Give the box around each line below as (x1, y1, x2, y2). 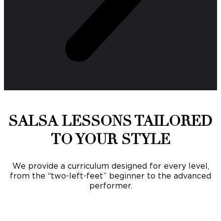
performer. (89, 180, 132, 190)
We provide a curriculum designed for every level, (12, 160, 209, 171)
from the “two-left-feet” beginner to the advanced (10, 170, 211, 181)
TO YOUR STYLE (51, 130, 170, 148)
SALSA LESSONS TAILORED (8, 112, 213, 130)
